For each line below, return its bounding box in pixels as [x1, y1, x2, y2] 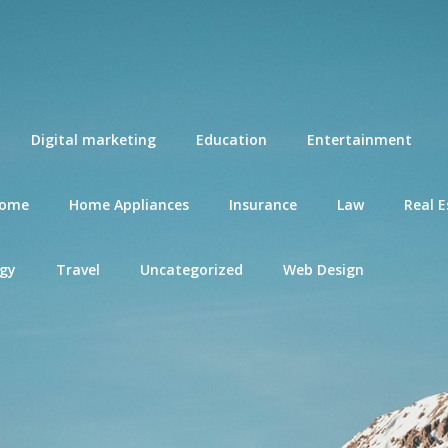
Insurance [229, 195, 297, 214]
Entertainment [307, 130, 412, 149]
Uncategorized [140, 260, 243, 279]
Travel [56, 260, 100, 279]
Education [196, 130, 267, 149]
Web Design [283, 260, 364, 279]
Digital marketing [31, 130, 156, 149]
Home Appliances [69, 195, 189, 214]
